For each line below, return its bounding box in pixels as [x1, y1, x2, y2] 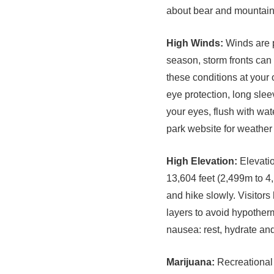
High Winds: [166, 37, 223, 48]
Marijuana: [166, 256, 215, 267]
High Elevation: [166, 155, 237, 166]
